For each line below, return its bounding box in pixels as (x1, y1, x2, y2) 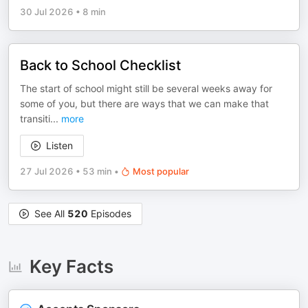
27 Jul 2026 (20, 166, 74, 177)
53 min (82, 166, 112, 177)
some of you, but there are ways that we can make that (20, 98, 269, 110)
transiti (20, 113, 50, 125)
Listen (46, 140, 73, 152)
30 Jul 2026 (20, 6, 74, 18)
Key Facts (29, 256, 113, 278)
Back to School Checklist (20, 57, 181, 74)
